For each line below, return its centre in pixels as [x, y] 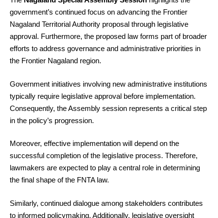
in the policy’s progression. [52, 120]
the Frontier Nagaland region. [55, 61]
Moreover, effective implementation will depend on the [94, 144]
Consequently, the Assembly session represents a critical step [108, 108]
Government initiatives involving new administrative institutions [109, 84]
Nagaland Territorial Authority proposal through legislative [99, 24]
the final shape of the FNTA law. [59, 180]
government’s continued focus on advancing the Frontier [99, 12]
